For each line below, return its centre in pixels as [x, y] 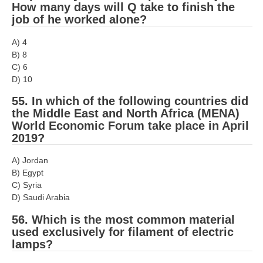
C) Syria [27, 185]
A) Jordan [30, 161]
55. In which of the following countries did [130, 101]
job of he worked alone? [79, 20]
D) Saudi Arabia [41, 198]
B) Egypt [28, 173]
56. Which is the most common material [123, 219]
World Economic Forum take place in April [130, 126]
